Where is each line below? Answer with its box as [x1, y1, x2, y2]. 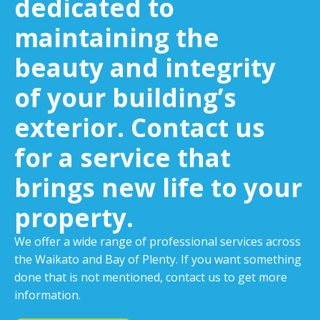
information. [14, 287, 81, 303]
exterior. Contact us [14, 111, 265, 144]
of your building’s [14, 81, 236, 114]
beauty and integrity [14, 51, 276, 84]
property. [14, 201, 134, 234]
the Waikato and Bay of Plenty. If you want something [14, 251, 301, 267]
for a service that [14, 141, 231, 174]
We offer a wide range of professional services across [14, 234, 301, 249]
